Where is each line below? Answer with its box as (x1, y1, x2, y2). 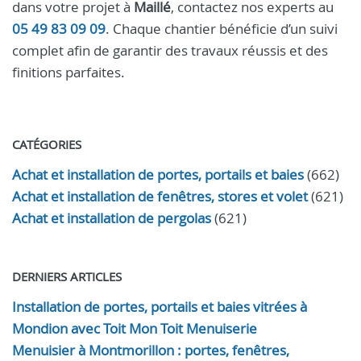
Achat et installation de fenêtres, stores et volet (12, 187, 308, 205)
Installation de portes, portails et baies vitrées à (12, 297, 307, 316)
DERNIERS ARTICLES (12, 268, 122, 284)
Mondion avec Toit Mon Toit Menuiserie (12, 319, 257, 338)
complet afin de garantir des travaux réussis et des (12, 41, 328, 60)
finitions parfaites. (12, 63, 125, 81)
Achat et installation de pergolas (12, 209, 211, 227)
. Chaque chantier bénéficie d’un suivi (106, 19, 338, 38)
